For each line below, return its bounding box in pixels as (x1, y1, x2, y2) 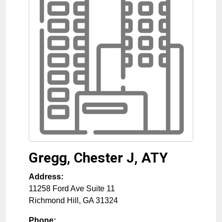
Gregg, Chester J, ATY (29, 149, 168, 166)
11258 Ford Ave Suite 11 (29, 184, 115, 193)
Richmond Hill (29, 196, 79, 205)
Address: (29, 172, 63, 181)
